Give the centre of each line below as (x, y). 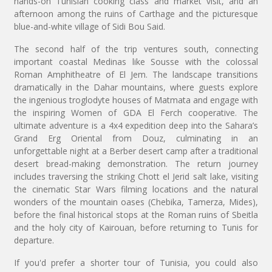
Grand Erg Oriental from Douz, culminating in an (136, 138)
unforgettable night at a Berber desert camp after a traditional (136, 151)
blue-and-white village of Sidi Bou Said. (90, 26)
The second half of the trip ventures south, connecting (136, 49)
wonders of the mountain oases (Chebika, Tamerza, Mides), (136, 202)
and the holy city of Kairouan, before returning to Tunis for (136, 227)
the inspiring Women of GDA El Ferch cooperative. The (136, 113)
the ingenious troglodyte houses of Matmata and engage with (136, 100)
